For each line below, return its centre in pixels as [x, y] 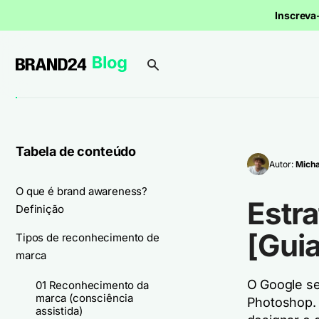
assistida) [59, 311]
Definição [40, 209]
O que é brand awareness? [82, 191]
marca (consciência [85, 298]
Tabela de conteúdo [76, 151]
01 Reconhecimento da [92, 285]
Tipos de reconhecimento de [88, 237]
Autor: [282, 164]
